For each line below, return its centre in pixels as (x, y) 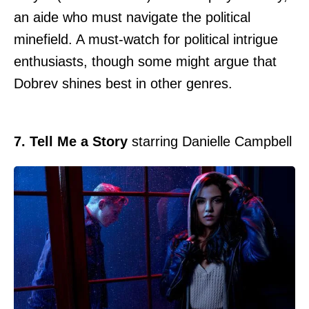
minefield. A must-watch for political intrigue (146, 39)
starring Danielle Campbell (210, 141)
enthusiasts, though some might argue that (145, 61)
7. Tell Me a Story (71, 141)
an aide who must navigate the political (132, 17)
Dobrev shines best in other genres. (123, 83)
